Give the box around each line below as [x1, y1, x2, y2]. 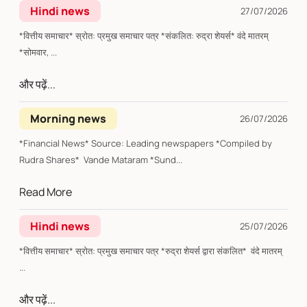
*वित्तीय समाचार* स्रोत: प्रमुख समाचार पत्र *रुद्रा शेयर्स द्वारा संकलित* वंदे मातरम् [19, 245, 75, 258]
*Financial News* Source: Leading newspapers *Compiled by [19, 137, 272, 150]
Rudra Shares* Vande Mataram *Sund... [19, 153, 182, 167]
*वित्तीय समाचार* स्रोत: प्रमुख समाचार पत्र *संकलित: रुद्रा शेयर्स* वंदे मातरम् [19, 29, 75, 42]
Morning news [30, 111, 106, 127]
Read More [19, 184, 72, 200]
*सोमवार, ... [19, 46, 57, 59]
